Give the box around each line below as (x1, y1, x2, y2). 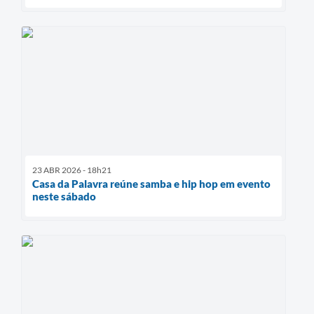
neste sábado (32, 190, 96, 203)
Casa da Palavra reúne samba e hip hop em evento (32, 177, 271, 191)
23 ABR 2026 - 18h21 (32, 165, 111, 176)
